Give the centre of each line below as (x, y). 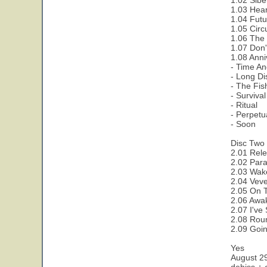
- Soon (243, 124)
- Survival (248, 95)
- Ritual (244, 105)
